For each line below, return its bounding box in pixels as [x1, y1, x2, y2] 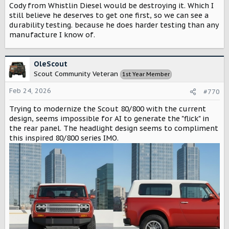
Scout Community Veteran [34, 69, 118, 78]
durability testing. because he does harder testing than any [9, 20, 218, 30]
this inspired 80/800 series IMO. [9, 133, 119, 143]
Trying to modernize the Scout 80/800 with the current [9, 104, 206, 113]
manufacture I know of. [9, 30, 95, 39]
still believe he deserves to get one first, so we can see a [9, 10, 209, 20]
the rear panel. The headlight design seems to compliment [9, 123, 218, 133]
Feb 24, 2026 [9, 86, 51, 95]
